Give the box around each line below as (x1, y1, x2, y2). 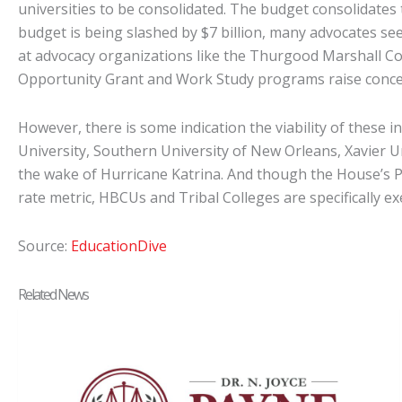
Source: (18, 236, 71, 256)
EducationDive (71, 236, 167, 256)
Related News (18, 284, 88, 304)
